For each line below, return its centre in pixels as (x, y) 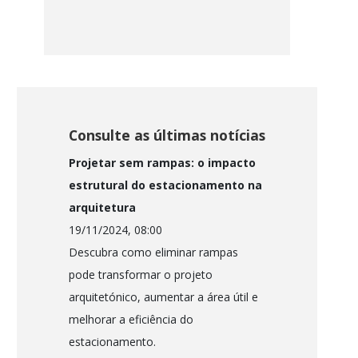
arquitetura (102, 208)
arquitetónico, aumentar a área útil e (163, 297)
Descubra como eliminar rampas (153, 253)
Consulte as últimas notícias (167, 135)
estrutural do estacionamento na (165, 185)
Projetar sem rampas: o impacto (162, 163)
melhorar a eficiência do (131, 320)
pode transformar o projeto (140, 275)
